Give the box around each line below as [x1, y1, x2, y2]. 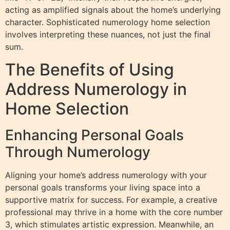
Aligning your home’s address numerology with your [5, 169, 207, 180]
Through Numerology [5, 143, 150, 161]
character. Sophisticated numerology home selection [5, 16, 210, 27]
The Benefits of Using [5, 59, 174, 80]
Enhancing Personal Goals [5, 126, 184, 144]
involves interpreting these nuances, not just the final [5, 29, 210, 40]
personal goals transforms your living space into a [5, 182, 200, 193]
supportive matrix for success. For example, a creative [5, 194, 217, 205]
